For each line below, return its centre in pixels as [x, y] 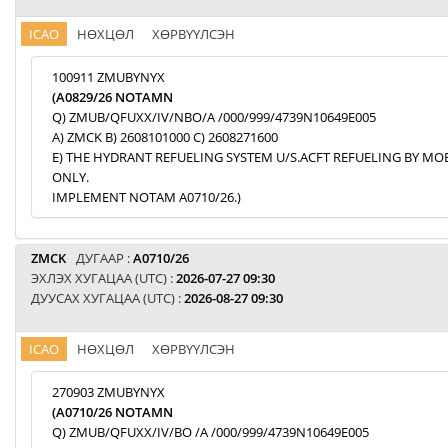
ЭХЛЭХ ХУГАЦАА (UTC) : [103, 278]
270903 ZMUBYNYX [108, 392]
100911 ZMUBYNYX [108, 77]
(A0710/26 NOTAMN [112, 412]
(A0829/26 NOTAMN [112, 97]
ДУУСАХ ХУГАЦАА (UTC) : [107, 298]
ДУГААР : [104, 258]
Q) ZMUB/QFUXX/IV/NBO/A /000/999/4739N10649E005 [214, 117]
